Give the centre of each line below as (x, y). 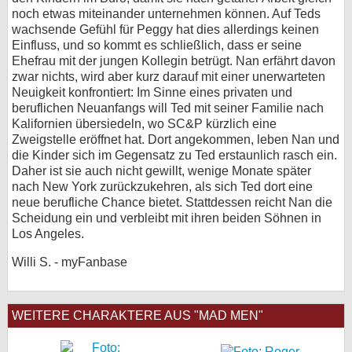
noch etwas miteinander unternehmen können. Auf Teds (166, 14)
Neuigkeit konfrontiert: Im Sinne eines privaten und (152, 92)
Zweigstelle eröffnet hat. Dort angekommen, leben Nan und (176, 139)
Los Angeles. (48, 234)
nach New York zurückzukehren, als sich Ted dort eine (162, 187)
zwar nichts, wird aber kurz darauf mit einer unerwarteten (169, 77)
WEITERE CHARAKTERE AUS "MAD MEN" (137, 315)
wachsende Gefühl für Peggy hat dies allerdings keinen (165, 29)
